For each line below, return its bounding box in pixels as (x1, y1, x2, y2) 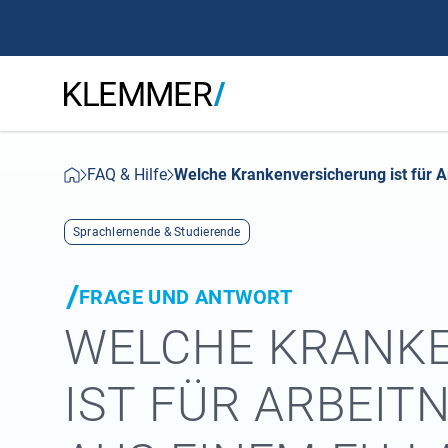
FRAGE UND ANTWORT (79, 285, 293, 309)
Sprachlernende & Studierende (73, 225, 241, 239)
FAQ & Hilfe (87, 165, 168, 184)
